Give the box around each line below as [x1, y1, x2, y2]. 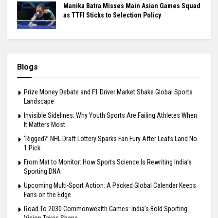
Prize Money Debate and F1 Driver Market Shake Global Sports [24, 88, 193, 96]
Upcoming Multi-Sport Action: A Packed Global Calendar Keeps [24, 182, 196, 190]
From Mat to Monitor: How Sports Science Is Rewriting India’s [24, 158, 192, 166]
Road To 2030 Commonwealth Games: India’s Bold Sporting [24, 205, 187, 213]
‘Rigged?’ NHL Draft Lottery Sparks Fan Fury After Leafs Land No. [24, 135, 199, 143]
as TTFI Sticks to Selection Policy [63, 11, 161, 19]
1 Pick [24, 144, 40, 152]
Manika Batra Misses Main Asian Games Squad [63, 2, 200, 10]
